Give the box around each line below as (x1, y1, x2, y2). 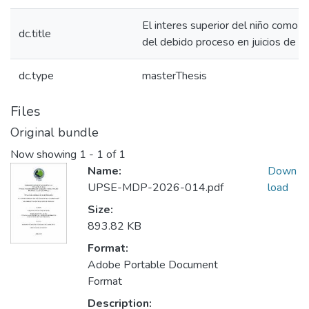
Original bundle (10, 124, 99, 141)
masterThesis (142, 68, 207, 83)
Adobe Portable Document (88, 257, 218, 273)
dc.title (19, 26, 51, 41)
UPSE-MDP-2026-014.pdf (88, 180, 223, 196)
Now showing (10, 147, 79, 163)
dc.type (19, 68, 54, 83)
